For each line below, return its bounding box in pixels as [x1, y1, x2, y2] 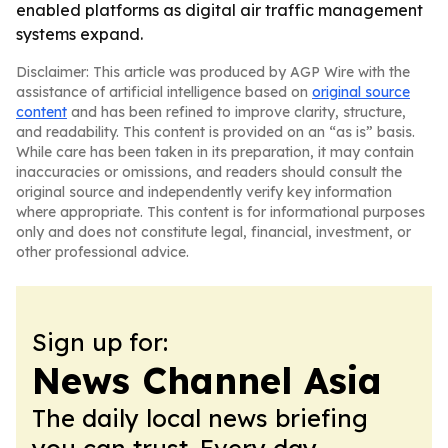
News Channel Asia [32, 358, 382, 403]
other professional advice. [16, 243, 189, 261]
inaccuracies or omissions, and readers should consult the [16, 163, 402, 181]
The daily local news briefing [32, 403, 368, 433]
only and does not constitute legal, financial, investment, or [16, 223, 411, 241]
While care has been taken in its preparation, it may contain [16, 143, 414, 161]
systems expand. [16, 24, 143, 44]
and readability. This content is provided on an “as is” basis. [16, 123, 415, 141]
